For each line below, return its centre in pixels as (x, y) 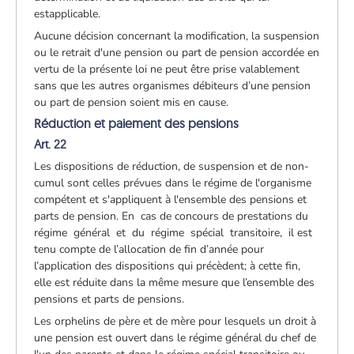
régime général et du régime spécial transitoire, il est (173, 232)
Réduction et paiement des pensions (137, 123)
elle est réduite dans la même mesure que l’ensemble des (175, 282)
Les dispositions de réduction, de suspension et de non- (172, 166)
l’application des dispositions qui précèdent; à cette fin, (168, 265)
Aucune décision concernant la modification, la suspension (177, 36)
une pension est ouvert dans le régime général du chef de (175, 337)
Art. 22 (51, 144)
